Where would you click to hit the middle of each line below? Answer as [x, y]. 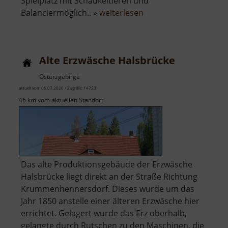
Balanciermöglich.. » [60, 13]
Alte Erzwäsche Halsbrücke [107, 61]
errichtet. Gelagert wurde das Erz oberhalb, [104, 213]
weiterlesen [121, 13]
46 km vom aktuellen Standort [61, 100]
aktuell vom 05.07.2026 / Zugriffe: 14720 [58, 88]
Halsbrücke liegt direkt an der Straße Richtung [109, 177]
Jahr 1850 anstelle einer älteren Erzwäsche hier [110, 201]
